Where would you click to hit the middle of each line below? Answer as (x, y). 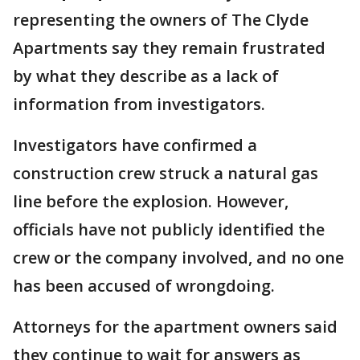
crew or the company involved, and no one (178, 257)
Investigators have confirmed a (135, 145)
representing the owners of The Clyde (161, 19)
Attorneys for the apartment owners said (175, 326)
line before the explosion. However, (151, 201)
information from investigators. (139, 104)
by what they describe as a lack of (146, 76)
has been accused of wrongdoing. (144, 285)
